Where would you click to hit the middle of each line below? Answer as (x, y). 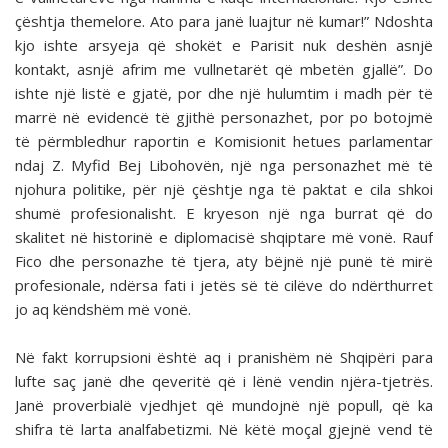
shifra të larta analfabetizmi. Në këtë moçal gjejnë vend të (224, 429)
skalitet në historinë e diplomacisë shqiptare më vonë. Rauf (224, 237)
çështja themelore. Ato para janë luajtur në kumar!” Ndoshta (224, 21)
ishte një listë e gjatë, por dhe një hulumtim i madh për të (224, 93)
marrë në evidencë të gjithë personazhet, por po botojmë (224, 117)
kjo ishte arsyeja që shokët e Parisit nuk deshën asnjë (224, 45)
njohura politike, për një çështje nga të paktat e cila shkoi (224, 189)
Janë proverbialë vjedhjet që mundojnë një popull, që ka (224, 405)
